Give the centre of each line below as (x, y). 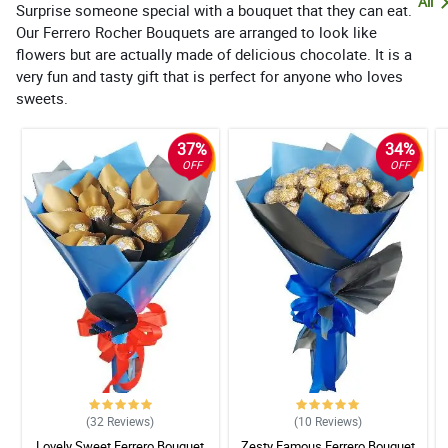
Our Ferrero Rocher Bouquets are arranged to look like (196, 32)
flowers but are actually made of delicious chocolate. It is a (214, 54)
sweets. (42, 98)
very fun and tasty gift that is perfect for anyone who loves (209, 76)
